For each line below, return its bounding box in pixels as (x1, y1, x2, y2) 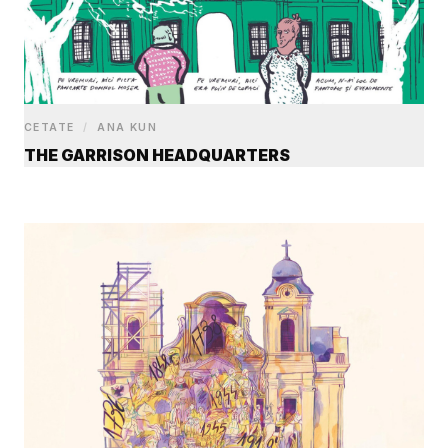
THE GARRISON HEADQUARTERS (24, 145, 290, 166)
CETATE (24, 121, 80, 135)
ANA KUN (92, 121, 158, 135)
